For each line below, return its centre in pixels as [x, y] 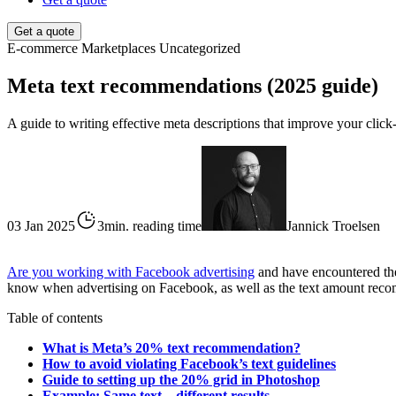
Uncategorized [200, 49]
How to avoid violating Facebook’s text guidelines [189, 364]
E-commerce [42, 49]
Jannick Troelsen [333, 226]
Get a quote [44, 32]
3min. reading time [149, 226]
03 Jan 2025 [41, 226]
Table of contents [55, 318]
